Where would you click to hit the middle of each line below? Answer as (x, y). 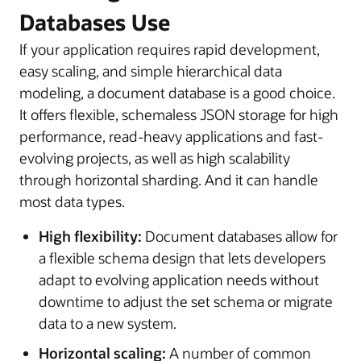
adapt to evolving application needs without (179, 279)
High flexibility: (90, 236)
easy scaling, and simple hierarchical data (151, 71)
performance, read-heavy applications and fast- (171, 136)
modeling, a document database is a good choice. (177, 92)
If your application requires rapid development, (170, 49)
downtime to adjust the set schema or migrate (186, 301)
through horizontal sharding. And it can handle (169, 179)
